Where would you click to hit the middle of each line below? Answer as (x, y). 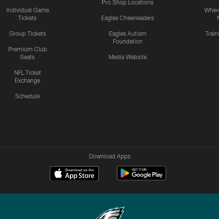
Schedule (28, 96)
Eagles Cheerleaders (128, 17)
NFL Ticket (27, 72)
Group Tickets (27, 33)
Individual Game (27, 10)
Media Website (128, 56)
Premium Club (27, 49)
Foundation (128, 41)
